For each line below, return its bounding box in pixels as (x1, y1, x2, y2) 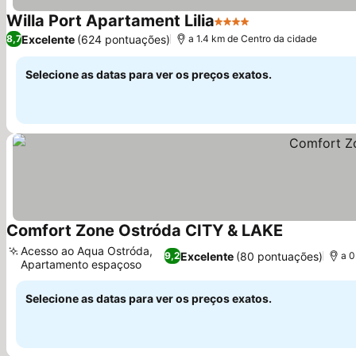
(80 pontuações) (236, 249, 323, 263)
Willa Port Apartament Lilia (6, 11, 215, 30)
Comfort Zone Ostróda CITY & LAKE (6, 221, 283, 240)
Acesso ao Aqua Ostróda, (21, 244, 153, 257)
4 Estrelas (214, 21, 273, 37)
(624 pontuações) (77, 32, 170, 46)
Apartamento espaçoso (21, 257, 141, 271)
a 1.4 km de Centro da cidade (188, 33, 317, 44)
